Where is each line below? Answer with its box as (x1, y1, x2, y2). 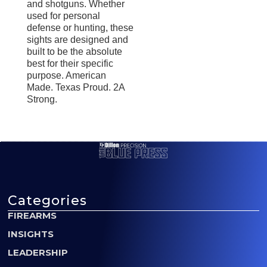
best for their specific (27, 58, 113, 69)
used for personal (27, 11, 100, 21)
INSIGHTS (8, 228, 54, 240)
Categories (8, 192, 88, 209)
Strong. (27, 94, 57, 105)
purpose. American (27, 70, 106, 81)
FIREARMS (8, 209, 57, 221)
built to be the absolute (27, 46, 122, 57)
